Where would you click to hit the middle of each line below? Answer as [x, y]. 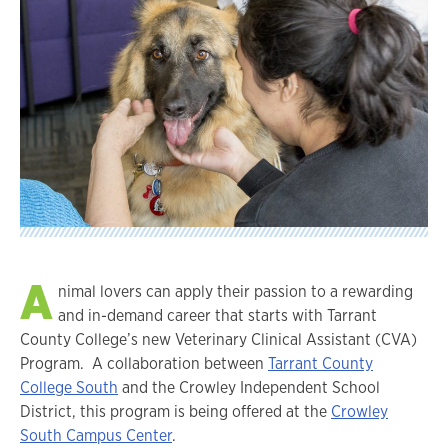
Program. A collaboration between [144, 364]
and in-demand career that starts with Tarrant [217, 316]
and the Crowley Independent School [249, 388]
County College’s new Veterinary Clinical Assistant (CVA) [218, 340]
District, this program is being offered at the [175, 412]
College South [69, 388]
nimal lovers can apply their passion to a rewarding [235, 292]
